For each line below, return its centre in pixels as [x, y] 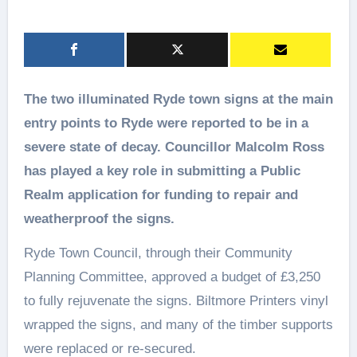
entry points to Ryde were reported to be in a [166, 123]
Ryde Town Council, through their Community [158, 253]
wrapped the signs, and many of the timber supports [178, 325]
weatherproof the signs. [99, 219]
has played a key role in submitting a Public [162, 171]
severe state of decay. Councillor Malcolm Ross [174, 147]
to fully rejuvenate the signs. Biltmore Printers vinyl [176, 301]
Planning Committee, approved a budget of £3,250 [172, 277]
